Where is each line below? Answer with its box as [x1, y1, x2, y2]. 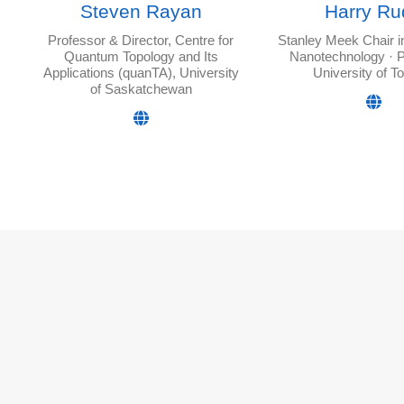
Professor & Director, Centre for [48, 33, 234, 48]
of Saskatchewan [89, 82, 192, 96]
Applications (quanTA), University [42, 66, 239, 80]
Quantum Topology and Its [63, 50, 218, 64]
